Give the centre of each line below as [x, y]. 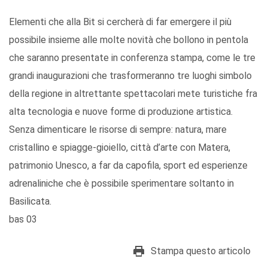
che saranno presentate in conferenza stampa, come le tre [132, 58]
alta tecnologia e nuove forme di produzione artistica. [121, 112]
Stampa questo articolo [201, 251]
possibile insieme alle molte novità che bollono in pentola [129, 40]
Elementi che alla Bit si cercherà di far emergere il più [120, 22]
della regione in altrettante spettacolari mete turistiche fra [133, 94]
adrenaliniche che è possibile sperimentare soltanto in [121, 184]
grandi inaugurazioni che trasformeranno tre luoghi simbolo [130, 76]
